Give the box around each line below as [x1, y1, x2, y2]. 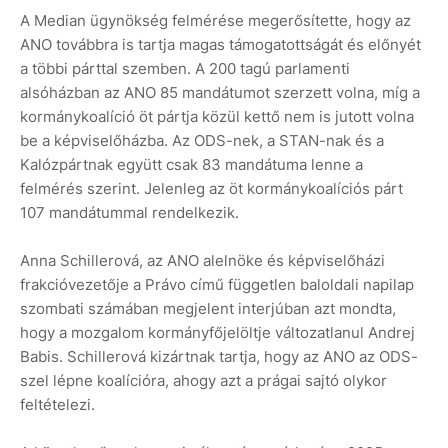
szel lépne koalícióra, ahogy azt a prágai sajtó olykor [20, 371, 387, 391]
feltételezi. [20, 395, 95, 415]
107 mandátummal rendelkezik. [20, 203, 239, 223]
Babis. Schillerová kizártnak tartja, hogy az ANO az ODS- [20, 347, 418, 367]
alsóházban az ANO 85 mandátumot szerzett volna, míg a [20, 83, 420, 103]
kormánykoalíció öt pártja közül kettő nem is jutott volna [20, 107, 414, 127]
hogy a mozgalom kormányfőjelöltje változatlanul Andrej [20, 323, 415, 343]
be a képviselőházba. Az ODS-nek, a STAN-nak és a [20, 131, 384, 151]
